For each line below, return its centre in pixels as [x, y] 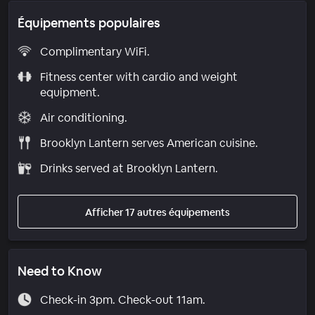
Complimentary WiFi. [95, 51]
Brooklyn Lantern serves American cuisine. [149, 143]
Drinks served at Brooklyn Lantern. [129, 168]
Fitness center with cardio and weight [139, 77]
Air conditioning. [83, 117]
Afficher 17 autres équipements [157, 212]
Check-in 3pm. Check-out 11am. [122, 300]
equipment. [70, 92]
